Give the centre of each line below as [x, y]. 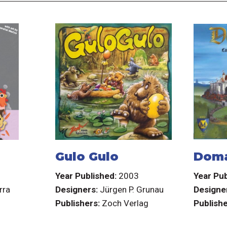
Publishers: [77, 203]
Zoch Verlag [125, 203]
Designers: [76, 189]
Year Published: [86, 176]
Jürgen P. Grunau [131, 189]
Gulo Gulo [87, 157]
